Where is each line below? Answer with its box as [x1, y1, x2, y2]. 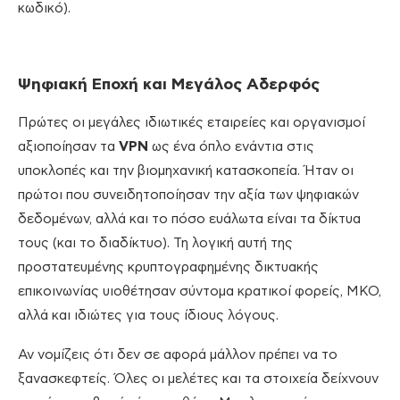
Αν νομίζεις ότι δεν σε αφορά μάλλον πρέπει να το [18, 348, 337, 362]
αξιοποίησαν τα [18, 140, 119, 154]
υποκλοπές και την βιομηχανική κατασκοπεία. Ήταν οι [18, 164, 354, 179]
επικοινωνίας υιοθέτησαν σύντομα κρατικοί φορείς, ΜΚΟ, [18, 285, 381, 299]
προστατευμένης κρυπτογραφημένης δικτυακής [18, 261, 319, 275]
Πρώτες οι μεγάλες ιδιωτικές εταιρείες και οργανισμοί [18, 116, 365, 130]
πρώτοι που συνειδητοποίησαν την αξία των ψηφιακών [18, 188, 359, 203]
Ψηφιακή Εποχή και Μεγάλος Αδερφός [18, 77, 320, 94]
